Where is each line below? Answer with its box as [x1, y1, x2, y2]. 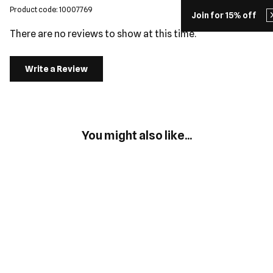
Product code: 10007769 [10, 5, 92, 14]
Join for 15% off [191, 10, 257, 20]
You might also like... [81, 128, 192, 143]
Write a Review [25, 64, 88, 74]
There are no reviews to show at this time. [10, 28, 196, 40]
